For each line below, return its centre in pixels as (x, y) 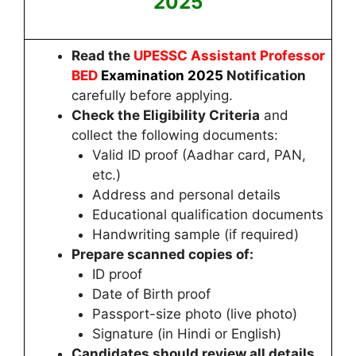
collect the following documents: (175, 135)
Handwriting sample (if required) (195, 234)
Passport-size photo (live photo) (194, 314)
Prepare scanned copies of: (163, 254)
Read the (101, 56)
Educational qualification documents (207, 215)
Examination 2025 (162, 75)
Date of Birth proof (151, 294)
